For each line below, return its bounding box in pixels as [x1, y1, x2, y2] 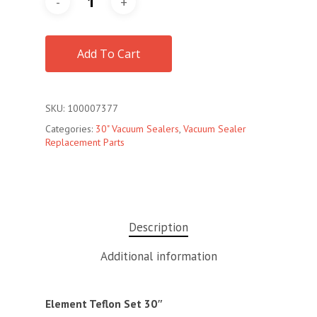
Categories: [45, 122, 96, 135]
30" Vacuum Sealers [96, 122, 179, 135]
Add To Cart [77, 46, 140, 62]
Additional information [100, 248, 217, 264]
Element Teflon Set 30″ [45, 296, 163, 311]
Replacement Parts [45, 136, 125, 149]
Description [129, 219, 188, 235]
